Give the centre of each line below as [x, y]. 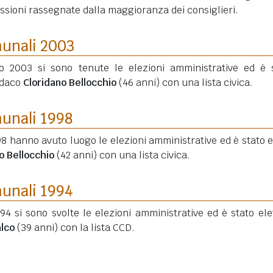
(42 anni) [77, 155]
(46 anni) [139, 83]
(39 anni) [37, 228]
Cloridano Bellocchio [70, 83]
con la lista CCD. [96, 228]
